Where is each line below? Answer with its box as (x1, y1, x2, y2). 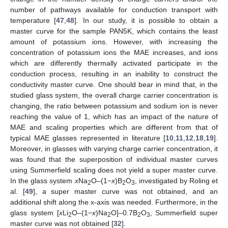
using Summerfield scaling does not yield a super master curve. (10, 165, 218, 174)
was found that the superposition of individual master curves (10, 155, 218, 163)
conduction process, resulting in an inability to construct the (10, 69, 218, 78)
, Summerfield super (150, 208, 218, 217)
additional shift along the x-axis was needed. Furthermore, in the (10, 197, 218, 206)
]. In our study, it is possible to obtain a (74, 16, 218, 24)
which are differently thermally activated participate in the (10, 59, 218, 67)
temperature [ (10, 16, 56, 24)
